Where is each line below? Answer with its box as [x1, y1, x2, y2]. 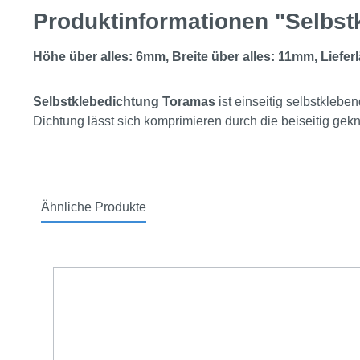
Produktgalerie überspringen [52, 249, 215, 264]
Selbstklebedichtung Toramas [33, 95, 215, 109]
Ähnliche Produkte [41, 200, 146, 215]
